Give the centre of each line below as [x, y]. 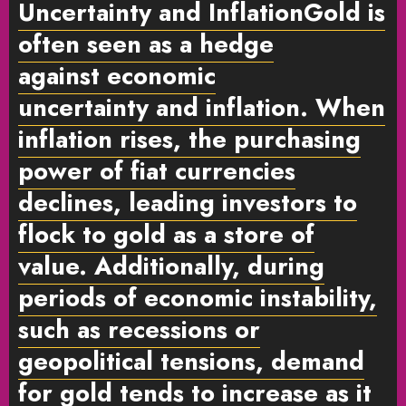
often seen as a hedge [146, 43]
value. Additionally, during [171, 266]
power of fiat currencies [157, 170]
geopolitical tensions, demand [191, 361]
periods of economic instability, [198, 297]
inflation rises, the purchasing [189, 139]
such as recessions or [139, 329]
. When [343, 107]
